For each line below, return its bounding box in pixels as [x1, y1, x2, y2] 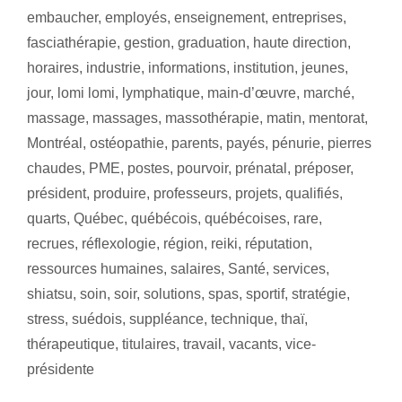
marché [303, 84, 351, 100]
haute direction [253, 34, 347, 50]
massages [92, 109, 158, 126]
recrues [27, 235, 74, 251]
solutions [144, 285, 201, 301]
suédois [72, 310, 122, 327]
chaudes [27, 160, 82, 176]
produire [93, 185, 146, 201]
